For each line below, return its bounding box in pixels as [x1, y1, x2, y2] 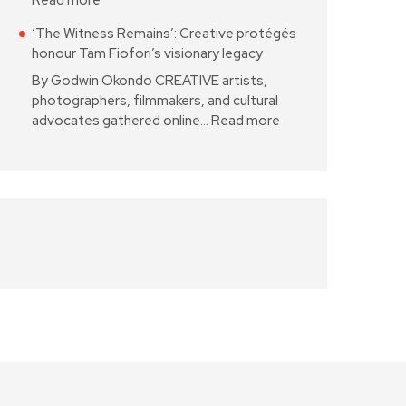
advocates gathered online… [32, 111, 211, 130]
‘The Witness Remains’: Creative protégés [32, 24, 296, 43]
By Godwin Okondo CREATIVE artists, [32, 71, 267, 90]
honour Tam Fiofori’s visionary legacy [32, 44, 263, 63]
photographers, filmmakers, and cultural [32, 91, 278, 110]
